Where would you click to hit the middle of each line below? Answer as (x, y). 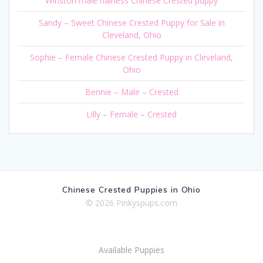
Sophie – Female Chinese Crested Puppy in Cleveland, (131, 57)
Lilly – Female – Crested (131, 114)
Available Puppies (131, 250)
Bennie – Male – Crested (131, 92)
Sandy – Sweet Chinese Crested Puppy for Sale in (131, 22)
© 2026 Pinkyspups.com (131, 203)
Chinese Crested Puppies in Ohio (131, 189)
